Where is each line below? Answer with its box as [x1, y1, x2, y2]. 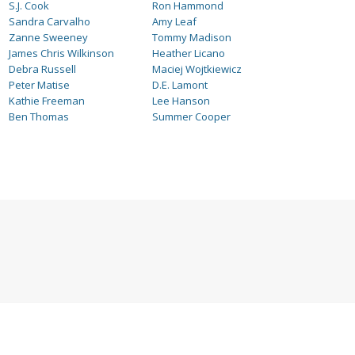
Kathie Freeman [9, 94, 85, 108]
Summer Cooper [152, 109, 231, 124]
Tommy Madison [152, 30, 232, 44]
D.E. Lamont [152, 78, 208, 92]
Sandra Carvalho [9, 14, 90, 29]
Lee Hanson [152, 94, 211, 108]
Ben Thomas [9, 109, 69, 124]
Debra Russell [9, 62, 76, 76]
